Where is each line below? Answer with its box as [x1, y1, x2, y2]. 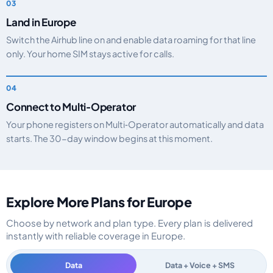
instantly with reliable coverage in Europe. [6, 230, 185, 241]
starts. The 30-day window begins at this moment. [6, 133, 213, 144]
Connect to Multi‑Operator [6, 100, 136, 113]
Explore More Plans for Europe [6, 194, 192, 210]
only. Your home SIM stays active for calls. [6, 48, 174, 59]
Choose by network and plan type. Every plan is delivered [6, 217, 253, 229]
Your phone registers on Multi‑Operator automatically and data [6, 119, 264, 130]
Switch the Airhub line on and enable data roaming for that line [6, 34, 256, 45]
